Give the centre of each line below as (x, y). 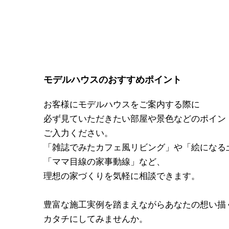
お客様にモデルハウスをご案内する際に (122, 104)
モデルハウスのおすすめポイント (112, 79)
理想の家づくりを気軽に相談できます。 (122, 176)
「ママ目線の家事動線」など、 (104, 162)
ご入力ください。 (78, 133)
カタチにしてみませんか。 (96, 219)
